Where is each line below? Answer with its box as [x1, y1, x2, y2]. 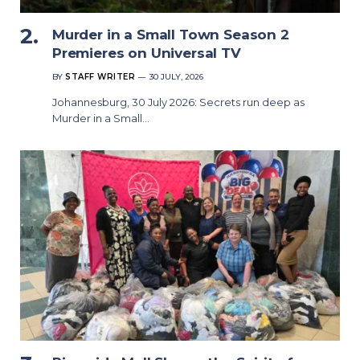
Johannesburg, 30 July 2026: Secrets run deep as [52, 96, 305, 108]
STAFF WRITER [65, 72, 135, 82]
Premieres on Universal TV [52, 45, 241, 61]
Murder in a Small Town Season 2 [52, 27, 289, 43]
